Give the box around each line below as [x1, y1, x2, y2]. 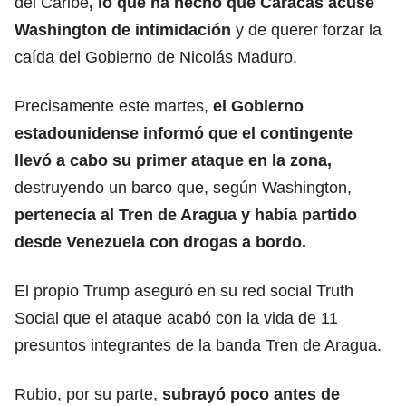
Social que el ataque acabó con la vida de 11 [14, 308, 338, 327]
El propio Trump [14, 281, 134, 300]
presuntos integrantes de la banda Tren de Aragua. [14, 335, 382, 354]
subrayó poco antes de [162, 384, 340, 403]
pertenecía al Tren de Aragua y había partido [14, 205, 357, 224]
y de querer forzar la [236, 20, 382, 39]
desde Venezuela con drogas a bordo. [14, 232, 306, 251]
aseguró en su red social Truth [134, 281, 353, 300]
